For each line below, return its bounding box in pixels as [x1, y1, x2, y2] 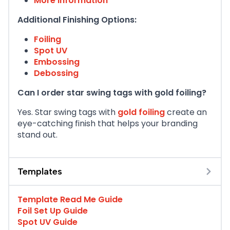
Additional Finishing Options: [17, 14, 137, 26]
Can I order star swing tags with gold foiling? [17, 87, 206, 99]
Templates [17, 166, 62, 178]
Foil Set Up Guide [17, 205, 88, 217]
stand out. [17, 129, 57, 141]
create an [165, 106, 207, 119]
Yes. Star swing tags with [17, 106, 118, 119]
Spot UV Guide [17, 216, 78, 228]
